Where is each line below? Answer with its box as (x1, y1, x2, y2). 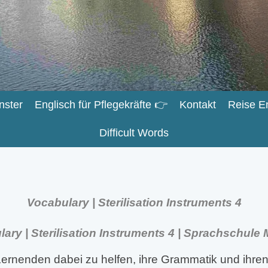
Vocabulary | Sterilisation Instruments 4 (26, 196, 242, 209)
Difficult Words (99, 127, 169, 139)
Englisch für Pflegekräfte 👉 (35, 99, 167, 111)
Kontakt (179, 99, 216, 111)
